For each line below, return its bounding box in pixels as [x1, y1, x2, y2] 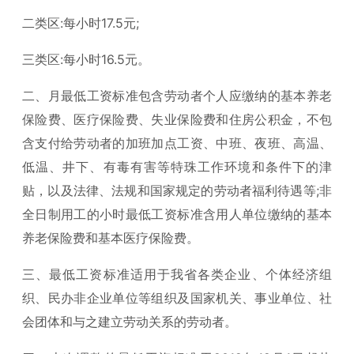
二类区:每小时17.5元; [22, 15, 139, 31]
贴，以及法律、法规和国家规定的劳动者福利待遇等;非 [22, 183, 332, 198]
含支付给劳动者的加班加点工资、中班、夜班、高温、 [22, 135, 332, 151]
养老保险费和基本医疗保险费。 [22, 230, 199, 246]
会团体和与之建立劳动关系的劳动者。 [22, 314, 237, 330]
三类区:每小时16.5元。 [22, 51, 150, 67]
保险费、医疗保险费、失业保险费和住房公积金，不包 [22, 111, 332, 127]
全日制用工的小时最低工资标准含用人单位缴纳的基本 [22, 206, 332, 222]
